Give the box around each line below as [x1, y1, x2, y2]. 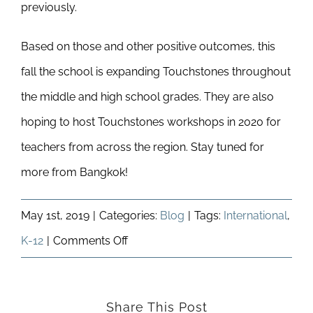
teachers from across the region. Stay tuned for [21, 140, 264, 154]
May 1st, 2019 [21, 209, 89, 222]
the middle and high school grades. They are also [21, 90, 274, 103]
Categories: [99, 209, 160, 222]
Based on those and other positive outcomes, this [21, 40, 275, 53]
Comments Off [53, 234, 128, 247]
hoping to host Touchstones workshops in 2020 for [21, 115, 281, 129]
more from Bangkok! [21, 166, 128, 179]
